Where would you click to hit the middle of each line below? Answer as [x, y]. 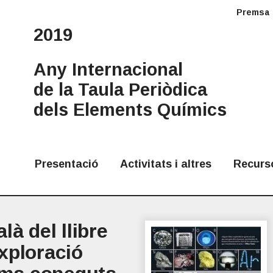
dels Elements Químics [130, 110]
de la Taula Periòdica [120, 90]
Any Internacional [108, 70]
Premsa [253, 12]
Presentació [66, 164]
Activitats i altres [165, 164]
